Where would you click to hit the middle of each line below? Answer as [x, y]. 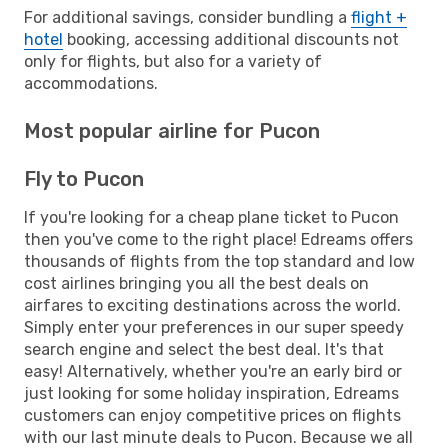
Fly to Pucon [84, 178]
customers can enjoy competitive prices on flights [212, 415]
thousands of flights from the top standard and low [219, 261]
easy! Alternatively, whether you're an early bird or [213, 371]
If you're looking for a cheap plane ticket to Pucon [211, 217]
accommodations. [91, 83]
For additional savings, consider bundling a [187, 17]
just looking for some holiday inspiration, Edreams [211, 393]
